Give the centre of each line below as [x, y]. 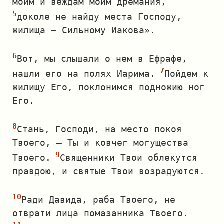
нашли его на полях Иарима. [84, 74]
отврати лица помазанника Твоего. [100, 213]
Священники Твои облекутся [129, 158]
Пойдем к [186, 74]
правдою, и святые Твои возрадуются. [109, 171]
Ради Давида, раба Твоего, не [98, 200]
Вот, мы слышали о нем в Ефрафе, [102, 59]
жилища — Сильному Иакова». [84, 30]
